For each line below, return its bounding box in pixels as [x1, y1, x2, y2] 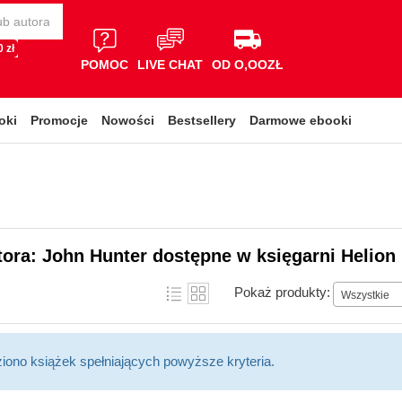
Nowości [101, 113, 154, 127]
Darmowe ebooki [249, 113, 352, 127]
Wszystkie [341, 288, 389, 301]
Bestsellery [168, 113, 236, 127]
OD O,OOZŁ [212, 57, 284, 72]
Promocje [31, 113, 88, 127]
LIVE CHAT [137, 57, 203, 72]
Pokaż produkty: [234, 284, 330, 300]
